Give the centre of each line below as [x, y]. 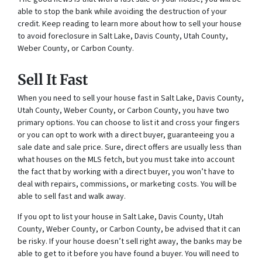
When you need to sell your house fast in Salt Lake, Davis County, [131, 99]
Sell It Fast [53, 80]
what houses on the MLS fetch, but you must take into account [126, 160]
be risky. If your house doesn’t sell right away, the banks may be [130, 242]
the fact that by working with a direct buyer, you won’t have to [126, 172]
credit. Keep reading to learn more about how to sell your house [130, 24]
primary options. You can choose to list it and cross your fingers [129, 123]
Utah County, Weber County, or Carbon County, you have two [123, 111]
